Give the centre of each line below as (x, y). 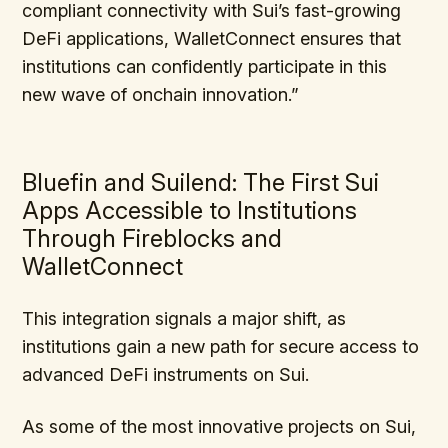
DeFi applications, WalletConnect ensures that (212, 38)
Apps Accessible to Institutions (190, 210)
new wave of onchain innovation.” (161, 94)
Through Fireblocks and (152, 238)
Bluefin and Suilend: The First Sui (201, 182)
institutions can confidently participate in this (205, 66)
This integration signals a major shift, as (184, 318)
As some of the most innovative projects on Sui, (219, 426)
